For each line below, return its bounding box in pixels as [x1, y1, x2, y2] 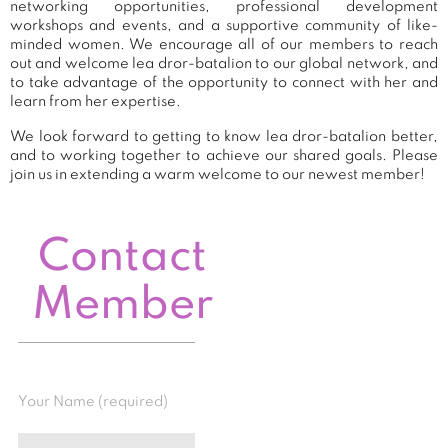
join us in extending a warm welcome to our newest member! [10, 167, 425, 182]
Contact [38, 236, 208, 281]
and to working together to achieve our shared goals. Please [10, 148, 438, 163]
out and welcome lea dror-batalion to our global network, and [10, 56, 438, 71]
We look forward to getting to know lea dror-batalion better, [10, 129, 438, 144]
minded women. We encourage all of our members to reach [10, 37, 438, 52]
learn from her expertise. [10, 94, 181, 109]
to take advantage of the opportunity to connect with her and [10, 75, 438, 90]
